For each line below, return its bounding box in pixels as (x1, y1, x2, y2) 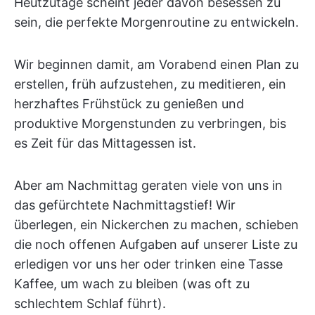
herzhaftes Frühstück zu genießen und (14, 96, 244, 111)
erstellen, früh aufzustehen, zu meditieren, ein (14, 77, 286, 91)
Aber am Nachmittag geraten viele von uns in (14, 178, 283, 193)
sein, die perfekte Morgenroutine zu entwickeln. (14, 15, 299, 30)
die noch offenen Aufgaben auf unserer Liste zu (14, 237, 297, 252)
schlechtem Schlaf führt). (14, 296, 166, 311)
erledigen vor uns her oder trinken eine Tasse (14, 257, 283, 271)
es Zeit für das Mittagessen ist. (14, 136, 196, 150)
